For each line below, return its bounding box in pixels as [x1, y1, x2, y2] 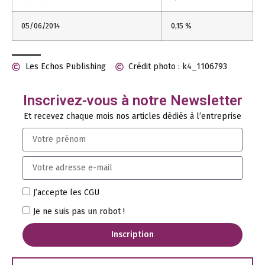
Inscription [111, 230, 154, 240]
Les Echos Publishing [25, 61, 106, 72]
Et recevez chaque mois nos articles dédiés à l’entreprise [24, 111, 241, 121]
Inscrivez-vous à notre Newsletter [22, 92, 243, 109]
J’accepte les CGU [33, 187, 99, 198]
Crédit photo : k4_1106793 [128, 61, 227, 72]
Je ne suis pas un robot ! [33, 206, 125, 217]
